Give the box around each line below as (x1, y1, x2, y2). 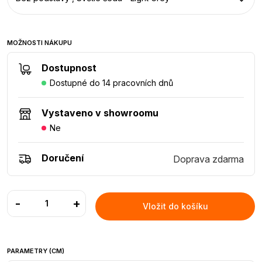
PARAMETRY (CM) (7, 247, 64, 256)
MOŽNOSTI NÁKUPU (7, 39, 72, 47)
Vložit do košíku (142, 201, 208, 212)
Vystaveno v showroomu (42, 107, 158, 119)
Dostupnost (42, 62, 96, 74)
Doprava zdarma (173, 153, 244, 166)
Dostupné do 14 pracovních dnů (50, 78, 173, 88)
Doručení (42, 152, 84, 164)
